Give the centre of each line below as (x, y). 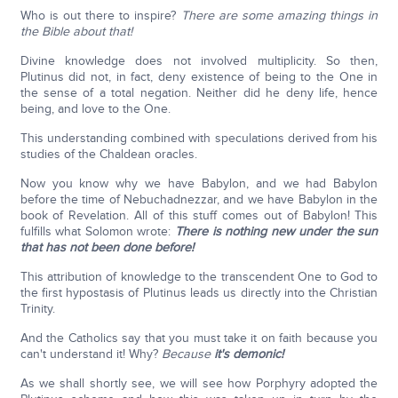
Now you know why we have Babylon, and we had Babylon (199, 184)
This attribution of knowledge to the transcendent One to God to (199, 277)
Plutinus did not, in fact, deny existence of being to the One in (199, 77)
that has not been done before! (107, 248)
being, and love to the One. (95, 109)
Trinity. (37, 309)
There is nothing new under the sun (276, 232)
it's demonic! (248, 354)
